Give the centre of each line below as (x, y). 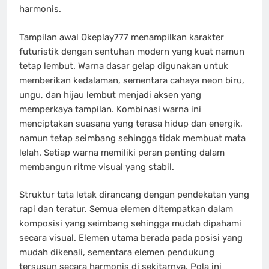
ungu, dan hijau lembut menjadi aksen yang (110, 95)
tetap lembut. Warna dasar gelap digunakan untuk (124, 66)
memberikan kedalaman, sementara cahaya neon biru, (132, 80)
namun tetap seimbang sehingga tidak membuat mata (132, 138)
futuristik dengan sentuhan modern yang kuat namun (132, 51)
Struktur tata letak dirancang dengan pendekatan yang (134, 195)
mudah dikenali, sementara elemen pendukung (117, 252)
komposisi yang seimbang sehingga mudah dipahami (130, 224)
